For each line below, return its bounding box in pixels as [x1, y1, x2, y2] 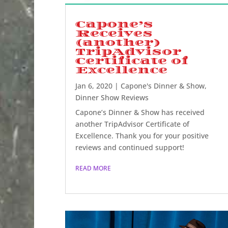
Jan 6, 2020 [75, 80, 112, 91]
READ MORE [75, 163, 111, 173]
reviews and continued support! [75, 142, 186, 152]
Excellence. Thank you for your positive [75, 130, 209, 140]
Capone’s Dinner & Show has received [75, 107, 205, 117]
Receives [75, 27, 153, 39]
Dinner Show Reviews [75, 92, 149, 102]
